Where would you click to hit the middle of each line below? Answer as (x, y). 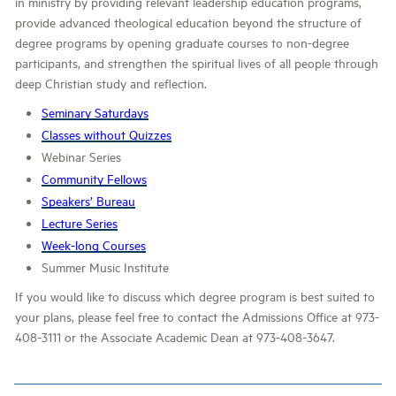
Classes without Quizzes (107, 134)
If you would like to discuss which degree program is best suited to (195, 296)
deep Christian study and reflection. (111, 83)
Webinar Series (81, 156)
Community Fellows (94, 178)
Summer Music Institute (105, 267)
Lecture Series (80, 222)
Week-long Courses (94, 244)
